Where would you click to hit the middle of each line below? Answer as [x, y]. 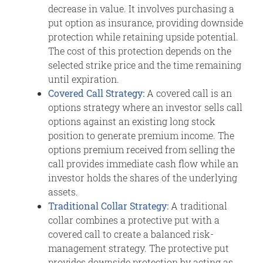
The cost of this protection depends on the [140, 50]
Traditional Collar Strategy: [108, 205]
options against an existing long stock [132, 121]
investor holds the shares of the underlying [143, 177]
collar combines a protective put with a [134, 220]
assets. [65, 191]
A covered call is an [189, 93]
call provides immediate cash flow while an [143, 163]
